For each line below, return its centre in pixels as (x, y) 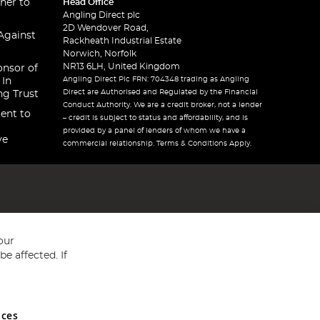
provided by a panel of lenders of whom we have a (155, 131)
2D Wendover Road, (106, 28)
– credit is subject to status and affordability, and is (156, 118)
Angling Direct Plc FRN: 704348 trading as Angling (156, 79)
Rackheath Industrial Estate (122, 41)
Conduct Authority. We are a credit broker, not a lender (163, 105)
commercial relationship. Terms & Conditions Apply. (157, 144)
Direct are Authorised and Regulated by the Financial (161, 92)
